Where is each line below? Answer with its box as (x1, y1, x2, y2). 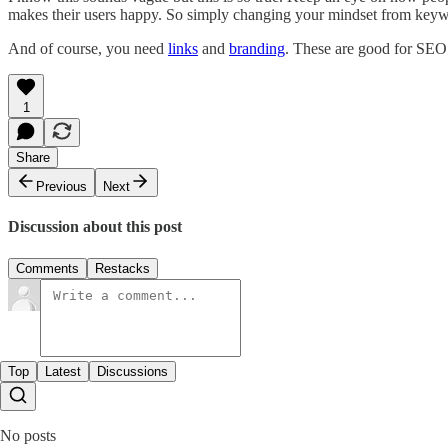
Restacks (95, 260, 150, 276)
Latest (45, 363, 81, 379)
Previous (36, 178, 87, 194)
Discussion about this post (8, 218, 182, 236)
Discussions (97, 363, 168, 379)
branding (229, 39, 285, 57)
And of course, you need (8, 39, 168, 57)
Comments (16, 260, 79, 276)
